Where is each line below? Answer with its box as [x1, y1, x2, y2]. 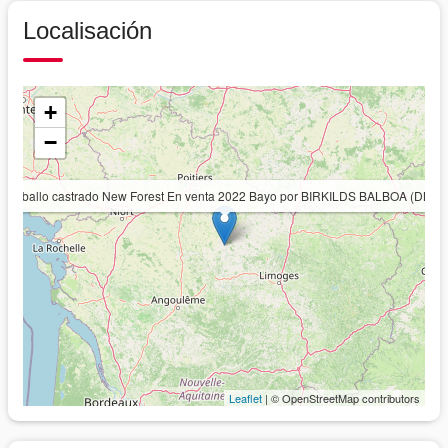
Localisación [23, 16, 152, 44]
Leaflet [229, 389, 262, 406]
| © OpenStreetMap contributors [262, 389, 420, 406]
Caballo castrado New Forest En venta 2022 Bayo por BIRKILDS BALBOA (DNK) [6, 186, 444, 204]
